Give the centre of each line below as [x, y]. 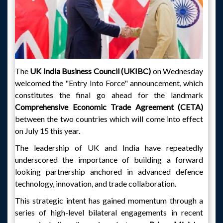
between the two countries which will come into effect [109, 119]
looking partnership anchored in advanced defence [109, 171]
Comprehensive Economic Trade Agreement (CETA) [109, 107]
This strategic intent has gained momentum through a [109, 200]
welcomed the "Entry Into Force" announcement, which [109, 83]
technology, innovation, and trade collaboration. [96, 183]
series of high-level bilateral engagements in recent [109, 212]
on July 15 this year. [48, 131]
